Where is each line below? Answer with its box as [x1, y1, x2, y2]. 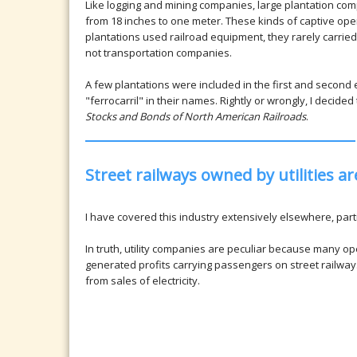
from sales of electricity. [85, 273, 200, 288]
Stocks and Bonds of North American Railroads [85, 108, 306, 124]
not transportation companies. [85, 45, 232, 60]
